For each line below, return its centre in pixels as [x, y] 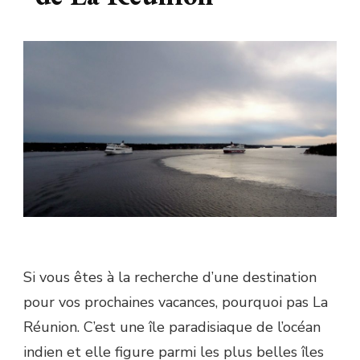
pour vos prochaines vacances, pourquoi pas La [176, 303]
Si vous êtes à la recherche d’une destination [170, 278]
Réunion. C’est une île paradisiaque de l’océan [172, 327]
